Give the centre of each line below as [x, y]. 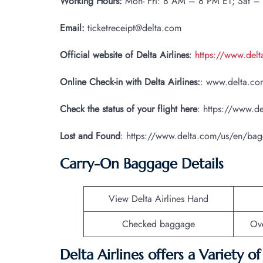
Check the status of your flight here [129, 109]
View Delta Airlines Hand [159, 198]
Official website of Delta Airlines [124, 55]
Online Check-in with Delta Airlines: [130, 82]
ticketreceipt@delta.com [134, 28]
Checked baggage [159, 224]
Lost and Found [90, 136]
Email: [74, 28]
